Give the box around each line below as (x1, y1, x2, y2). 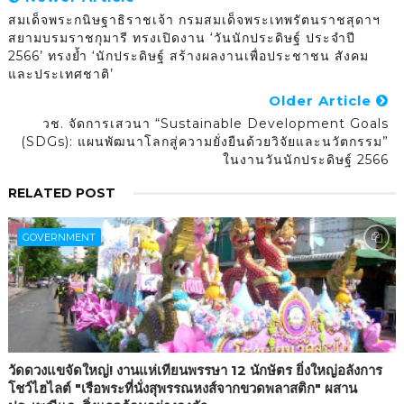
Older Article (269, 92, 377, 110)
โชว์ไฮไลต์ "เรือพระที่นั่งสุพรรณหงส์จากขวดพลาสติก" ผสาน (7, 380, 357, 398)
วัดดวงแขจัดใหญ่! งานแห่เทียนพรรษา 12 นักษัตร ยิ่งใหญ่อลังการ (7, 362, 382, 380)
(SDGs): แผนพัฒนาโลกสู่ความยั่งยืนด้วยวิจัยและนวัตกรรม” (21, 133, 390, 151)
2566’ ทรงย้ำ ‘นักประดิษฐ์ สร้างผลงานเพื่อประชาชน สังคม (7, 48, 369, 65)
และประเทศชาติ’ (7, 66, 114, 83)
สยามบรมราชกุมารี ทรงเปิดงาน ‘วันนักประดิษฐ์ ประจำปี (7, 30, 355, 47)
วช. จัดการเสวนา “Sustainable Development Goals (42, 115, 390, 133)
